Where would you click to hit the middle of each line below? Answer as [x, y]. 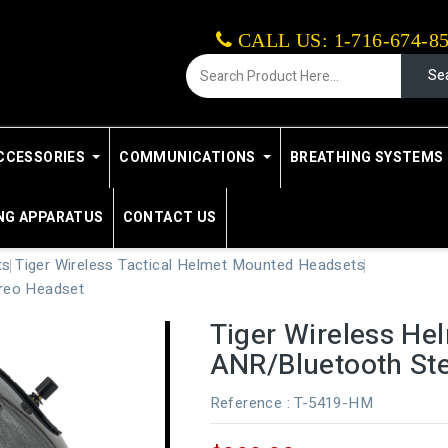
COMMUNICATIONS [187, 157]
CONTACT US [169, 217]
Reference [246, 403]
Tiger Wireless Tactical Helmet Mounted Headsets [190, 265]
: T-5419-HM [329, 403]
